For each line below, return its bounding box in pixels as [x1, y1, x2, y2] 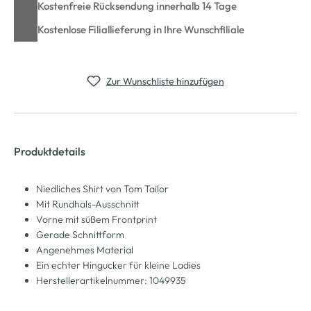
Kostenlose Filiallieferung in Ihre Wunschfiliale [37, 22, 244, 36]
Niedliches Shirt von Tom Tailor [36, 182, 169, 195]
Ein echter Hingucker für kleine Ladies [36, 258, 201, 271]
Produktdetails [14, 144, 85, 158]
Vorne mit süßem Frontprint [36, 212, 157, 226]
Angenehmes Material [36, 243, 133, 256]
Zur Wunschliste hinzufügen [106, 74, 224, 87]
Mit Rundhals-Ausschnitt [36, 197, 140, 210]
